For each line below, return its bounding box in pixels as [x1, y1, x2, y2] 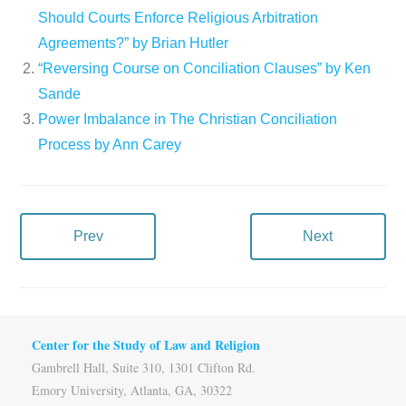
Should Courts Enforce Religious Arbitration [38, 9, 319, 25]
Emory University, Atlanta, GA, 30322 [32, 381, 232, 399]
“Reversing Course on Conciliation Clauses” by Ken [38, 60, 372, 76]
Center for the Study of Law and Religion [32, 334, 260, 354]
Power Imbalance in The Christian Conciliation [38, 111, 338, 127]
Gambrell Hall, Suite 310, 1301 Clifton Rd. [32, 358, 256, 376]
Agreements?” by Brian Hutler [38, 34, 229, 51]
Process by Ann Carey [38, 136, 182, 152]
